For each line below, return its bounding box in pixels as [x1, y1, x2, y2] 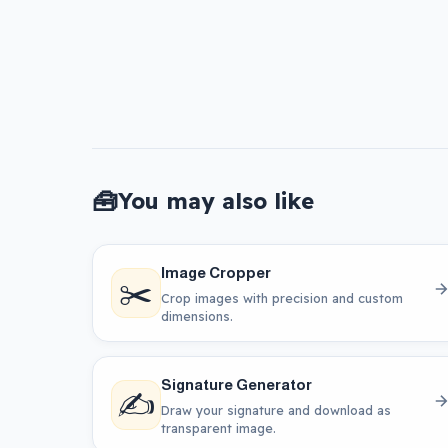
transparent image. [161, 419, 276, 436]
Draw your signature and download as [161, 401, 391, 418]
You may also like [118, 186, 314, 215]
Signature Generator [161, 375, 312, 393]
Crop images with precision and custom [161, 289, 403, 306]
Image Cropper [161, 263, 271, 281]
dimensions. [161, 307, 233, 324]
